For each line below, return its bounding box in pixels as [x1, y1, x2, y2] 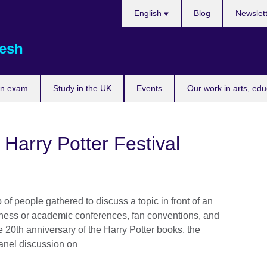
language [121, 30, 162, 40]
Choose [121, 1, 155, 11]
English [133, 8, 164, 18]
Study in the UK [53, 83, 111, 93]
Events [136, 83, 162, 93]
